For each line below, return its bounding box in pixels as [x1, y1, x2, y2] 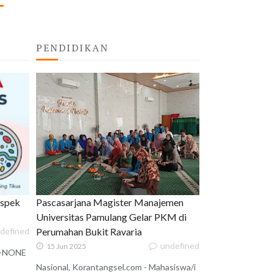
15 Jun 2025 [46, 242, 87, 251]
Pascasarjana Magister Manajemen [36, 196, 184, 209]
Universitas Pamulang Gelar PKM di [36, 211, 187, 223]
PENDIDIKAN [36, 41, 109, 55]
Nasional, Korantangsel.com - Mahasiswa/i [36, 262, 196, 273]
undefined [160, 240, 199, 251]
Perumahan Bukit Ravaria [36, 226, 143, 238]
